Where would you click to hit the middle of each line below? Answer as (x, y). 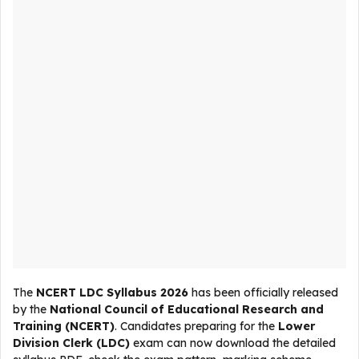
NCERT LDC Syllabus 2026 (112, 292)
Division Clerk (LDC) (71, 343)
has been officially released (263, 292)
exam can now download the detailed (233, 343)
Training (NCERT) (64, 326)
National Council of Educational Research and (187, 309)
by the (31, 309)
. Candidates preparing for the (196, 326)
